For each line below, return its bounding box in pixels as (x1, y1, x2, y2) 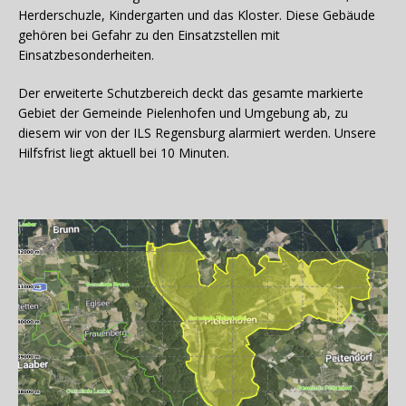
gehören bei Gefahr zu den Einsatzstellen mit (18, 25, 280, 43)
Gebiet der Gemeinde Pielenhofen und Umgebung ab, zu (18, 103, 348, 121)
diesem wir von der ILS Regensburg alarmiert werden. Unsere (18, 123, 376, 141)
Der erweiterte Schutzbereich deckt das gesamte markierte (18, 83, 363, 101)
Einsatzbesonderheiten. (18, 45, 154, 63)
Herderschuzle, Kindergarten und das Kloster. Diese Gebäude (18, 5, 375, 24)
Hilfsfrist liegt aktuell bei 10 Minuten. (18, 143, 229, 161)
